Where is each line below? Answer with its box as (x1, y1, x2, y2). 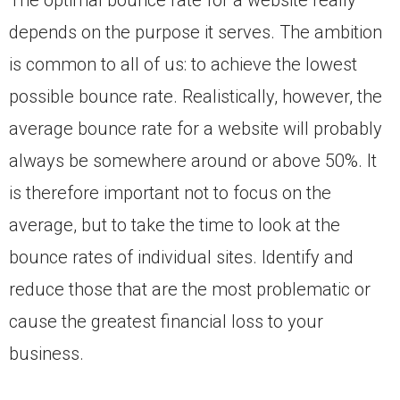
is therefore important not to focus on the (9, 182, 331, 204)
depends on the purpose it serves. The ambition (9, 21, 382, 44)
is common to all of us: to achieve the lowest (9, 54, 357, 76)
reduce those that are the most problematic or (9, 279, 371, 301)
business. (9, 343, 88, 365)
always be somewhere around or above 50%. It (9, 150, 377, 172)
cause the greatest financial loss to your (9, 311, 323, 333)
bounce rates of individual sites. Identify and (9, 246, 354, 269)
